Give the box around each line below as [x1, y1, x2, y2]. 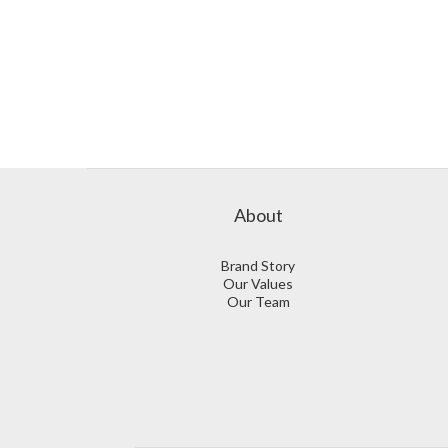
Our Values [223, 275, 293, 292]
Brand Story [221, 257, 295, 274]
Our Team [226, 293, 290, 310]
